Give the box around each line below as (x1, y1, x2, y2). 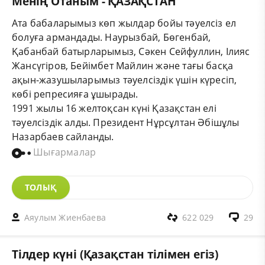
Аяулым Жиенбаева (24, 211, 106, 223)
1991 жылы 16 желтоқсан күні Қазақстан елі (12, 102, 216, 115)
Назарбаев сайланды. (12, 130, 114, 144)
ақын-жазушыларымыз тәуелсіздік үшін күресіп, (12, 73, 237, 87)
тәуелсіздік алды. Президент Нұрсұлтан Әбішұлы (12, 116, 240, 130)
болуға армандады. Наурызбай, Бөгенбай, (12, 31, 211, 44)
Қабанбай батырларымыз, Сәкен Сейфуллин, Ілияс (12, 45, 250, 59)
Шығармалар (31, 146, 96, 159)
